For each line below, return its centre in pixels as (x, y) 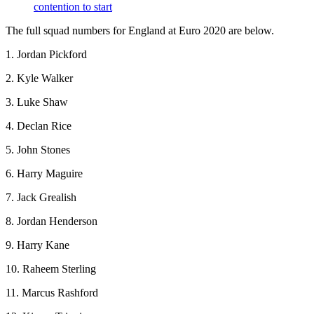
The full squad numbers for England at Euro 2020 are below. (140, 31)
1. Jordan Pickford (46, 55)
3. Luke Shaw (37, 102)
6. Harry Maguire (44, 174)
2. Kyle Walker (39, 78)
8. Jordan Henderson (52, 221)
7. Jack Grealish (41, 198)
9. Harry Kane (37, 245)
